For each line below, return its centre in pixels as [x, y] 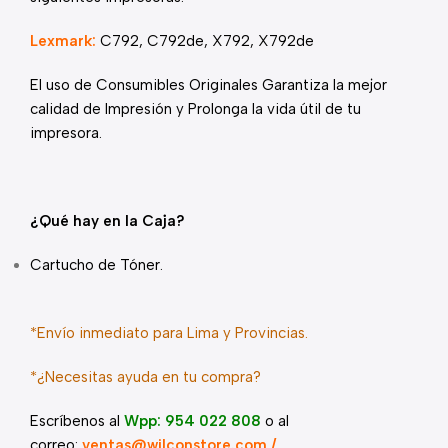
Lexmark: [65, 41]
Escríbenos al [75, 421]
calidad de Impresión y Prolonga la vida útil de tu [195, 109]
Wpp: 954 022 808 [192, 421]
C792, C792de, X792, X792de [207, 41]
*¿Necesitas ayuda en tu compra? [145, 377]
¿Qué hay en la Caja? [107, 221]
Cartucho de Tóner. [96, 265]
